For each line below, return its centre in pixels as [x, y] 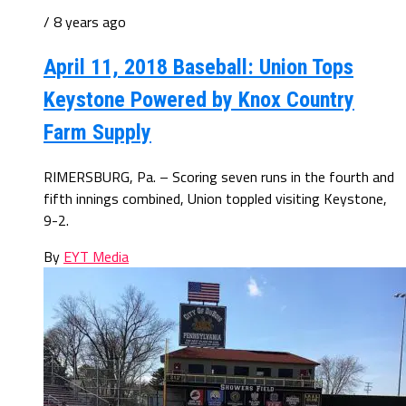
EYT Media [96, 257]
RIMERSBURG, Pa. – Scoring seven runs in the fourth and [219, 177]
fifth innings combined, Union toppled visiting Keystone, [215, 199]
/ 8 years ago [85, 21]
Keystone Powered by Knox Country [199, 100]
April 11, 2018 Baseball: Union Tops [198, 68]
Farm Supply [97, 133]
